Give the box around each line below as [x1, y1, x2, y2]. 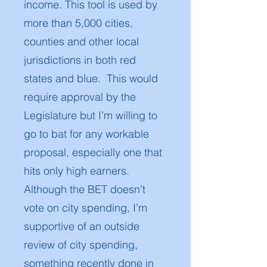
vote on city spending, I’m [24, 201, 147, 215]
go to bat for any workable [24, 127, 149, 141]
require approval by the [24, 90, 136, 104]
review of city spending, [24, 238, 138, 252]
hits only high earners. [24, 164, 132, 178]
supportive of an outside [24, 219, 139, 233]
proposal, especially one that [24, 145, 162, 159]
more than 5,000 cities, [24, 16, 133, 30]
